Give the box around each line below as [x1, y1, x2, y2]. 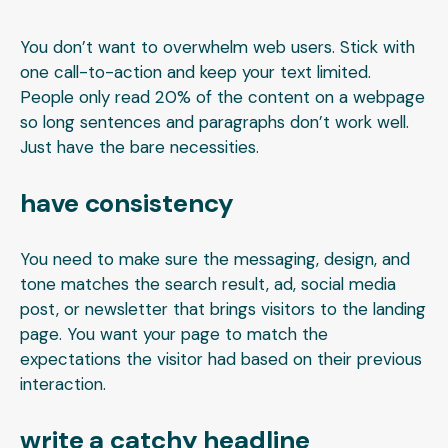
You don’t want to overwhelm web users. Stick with [20, 36, 415, 59]
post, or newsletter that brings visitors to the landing [20, 298, 426, 321]
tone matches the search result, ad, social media [20, 273, 396, 296]
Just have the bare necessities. [20, 136, 259, 159]
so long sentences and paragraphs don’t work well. [20, 111, 409, 134]
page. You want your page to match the [20, 323, 328, 346]
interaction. [20, 373, 106, 396]
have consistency [20, 186, 235, 221]
